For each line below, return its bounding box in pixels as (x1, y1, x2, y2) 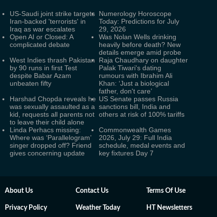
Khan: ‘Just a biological (99, 79, 169, 87)
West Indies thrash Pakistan (10, 56, 95, 64)
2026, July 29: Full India (99, 133, 172, 141)
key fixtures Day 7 (99, 149, 154, 157)
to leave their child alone (10, 118, 84, 126)
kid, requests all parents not (10, 110, 94, 118)
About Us (5, 187, 33, 194)
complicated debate (10, 40, 70, 48)
